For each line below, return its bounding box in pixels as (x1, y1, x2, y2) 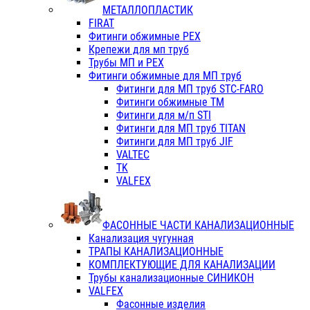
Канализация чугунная (89, 232, 194, 246)
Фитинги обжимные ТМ (116, 95, 224, 109)
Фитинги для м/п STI (116, 109, 211, 122)
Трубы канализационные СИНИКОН (89, 271, 254, 285)
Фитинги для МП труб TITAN (116, 122, 246, 136)
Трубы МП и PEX (89, 56, 164, 70)
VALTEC (116, 148, 149, 162)
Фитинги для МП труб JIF (116, 135, 233, 149)
